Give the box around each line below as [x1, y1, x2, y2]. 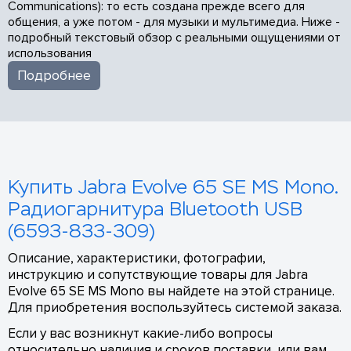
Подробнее [17, 67, 91, 84]
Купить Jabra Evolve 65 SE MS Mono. [8, 176, 338, 198]
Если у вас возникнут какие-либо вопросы [8, 325, 273, 342]
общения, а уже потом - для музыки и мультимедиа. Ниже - [8, 14, 340, 30]
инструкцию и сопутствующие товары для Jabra [8, 266, 308, 283]
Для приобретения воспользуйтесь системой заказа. [8, 299, 342, 316]
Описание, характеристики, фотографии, [8, 250, 266, 266]
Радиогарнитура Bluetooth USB [8, 198, 302, 220]
